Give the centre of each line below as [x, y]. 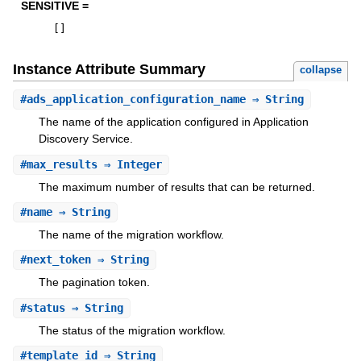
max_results [62, 164]
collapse [321, 70]
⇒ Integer [129, 164]
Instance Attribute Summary [109, 70]
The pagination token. [94, 282]
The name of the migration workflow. [131, 234]
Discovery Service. [85, 139]
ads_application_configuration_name [136, 100]
